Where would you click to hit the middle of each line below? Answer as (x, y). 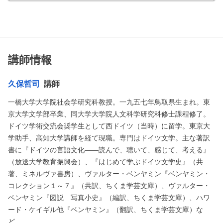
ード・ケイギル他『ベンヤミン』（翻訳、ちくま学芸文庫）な (106, 209)
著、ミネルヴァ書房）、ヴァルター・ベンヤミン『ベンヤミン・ (109, 173)
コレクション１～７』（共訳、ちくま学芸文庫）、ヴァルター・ (109, 185)
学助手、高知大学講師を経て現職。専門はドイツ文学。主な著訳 (109, 138)
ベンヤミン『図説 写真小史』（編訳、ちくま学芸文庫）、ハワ (109, 197)
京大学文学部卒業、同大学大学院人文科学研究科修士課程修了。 (109, 114)
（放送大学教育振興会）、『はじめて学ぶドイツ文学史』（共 (106, 162)
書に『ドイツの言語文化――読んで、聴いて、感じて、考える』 (109, 150)
